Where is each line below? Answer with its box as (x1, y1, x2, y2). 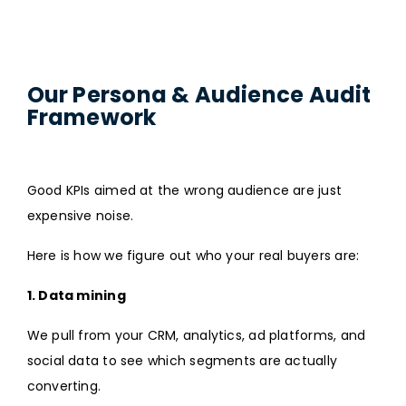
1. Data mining (26, 286, 126, 305)
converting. (26, 377, 101, 396)
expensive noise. (26, 207, 134, 226)
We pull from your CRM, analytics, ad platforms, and (26, 326, 366, 345)
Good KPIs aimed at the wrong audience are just (26, 181, 343, 200)
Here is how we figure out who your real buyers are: (26, 246, 360, 266)
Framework (26, 102, 157, 133)
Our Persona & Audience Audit (26, 80, 372, 111)
